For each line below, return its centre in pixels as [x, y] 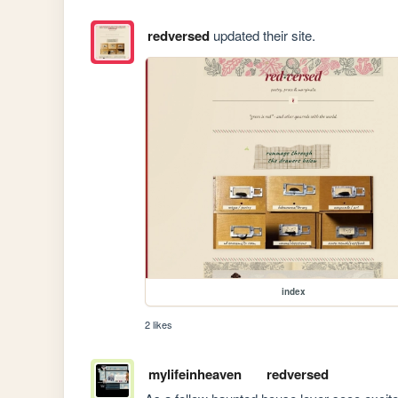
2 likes [159, 325]
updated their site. [262, 35]
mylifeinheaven [195, 374]
